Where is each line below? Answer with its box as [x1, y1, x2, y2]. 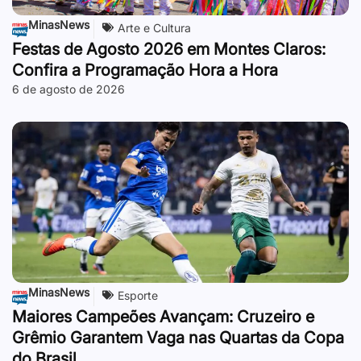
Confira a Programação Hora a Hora [12, 60, 278, 80]
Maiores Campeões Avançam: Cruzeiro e [12, 306, 314, 326]
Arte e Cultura [118, 20, 191, 35]
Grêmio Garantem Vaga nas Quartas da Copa [12, 327, 344, 347]
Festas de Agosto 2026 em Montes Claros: [12, 39, 326, 59]
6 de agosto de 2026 [12, 81, 125, 96]
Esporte [118, 288, 158, 302]
